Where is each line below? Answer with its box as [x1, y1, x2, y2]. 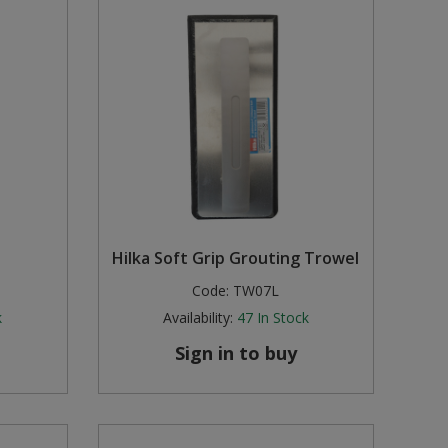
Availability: [162, 308, 233, 328]
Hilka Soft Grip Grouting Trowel [112, 247, 360, 270]
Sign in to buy [174, 341, 297, 366]
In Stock [256, 308, 309, 328]
